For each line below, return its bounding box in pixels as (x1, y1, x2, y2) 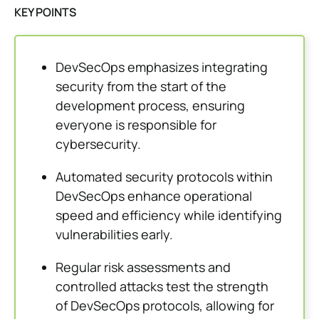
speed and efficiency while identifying (56, 206, 282, 224)
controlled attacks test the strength (56, 277, 268, 295)
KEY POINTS (14, 4, 76, 20)
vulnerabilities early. (56, 225, 173, 243)
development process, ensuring (56, 96, 245, 114)
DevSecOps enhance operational (56, 187, 252, 204)
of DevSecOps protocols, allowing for (56, 296, 274, 314)
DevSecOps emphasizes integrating (56, 58, 268, 75)
